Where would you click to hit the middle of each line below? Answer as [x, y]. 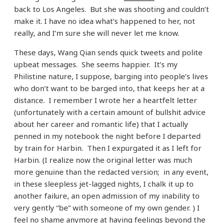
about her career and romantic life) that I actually [101, 124]
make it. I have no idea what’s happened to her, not [105, 21]
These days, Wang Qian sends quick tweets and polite [108, 53]
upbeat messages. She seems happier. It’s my [96, 64]
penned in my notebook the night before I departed [107, 136]
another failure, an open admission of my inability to [107, 196]
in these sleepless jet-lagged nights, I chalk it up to [104, 184]
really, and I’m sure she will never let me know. [97, 33]
